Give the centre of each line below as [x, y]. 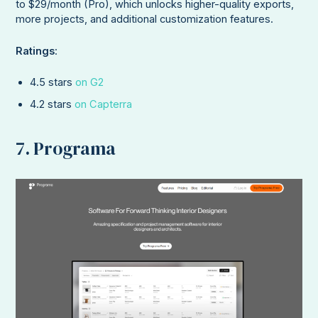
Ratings [35, 51]
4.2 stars [53, 104]
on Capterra [104, 104]
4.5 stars [53, 82]
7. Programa [66, 148]
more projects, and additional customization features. [145, 20]
